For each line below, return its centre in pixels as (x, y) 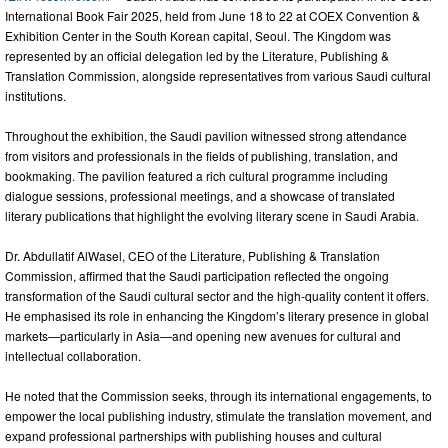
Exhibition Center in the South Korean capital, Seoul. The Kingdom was (198, 35)
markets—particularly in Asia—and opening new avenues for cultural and (203, 335)
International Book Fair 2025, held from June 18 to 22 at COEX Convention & (212, 15)
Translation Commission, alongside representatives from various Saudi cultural (218, 75)
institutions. (35, 95)
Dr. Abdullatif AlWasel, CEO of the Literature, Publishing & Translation (192, 255)
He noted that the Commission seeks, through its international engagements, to (218, 395)
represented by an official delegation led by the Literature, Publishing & (197, 55)
